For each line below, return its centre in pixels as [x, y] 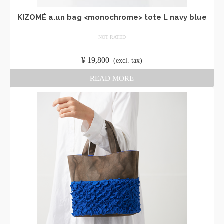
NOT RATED [112, 37]
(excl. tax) [128, 61]
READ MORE [112, 78]
